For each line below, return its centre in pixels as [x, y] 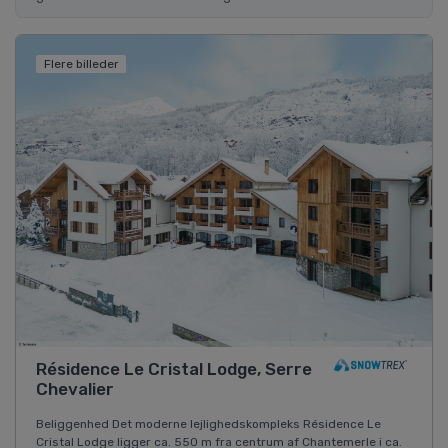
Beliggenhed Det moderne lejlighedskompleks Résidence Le [208, 424]
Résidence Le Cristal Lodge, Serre [174, 369]
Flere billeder [81, 64]
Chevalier [75, 389]
